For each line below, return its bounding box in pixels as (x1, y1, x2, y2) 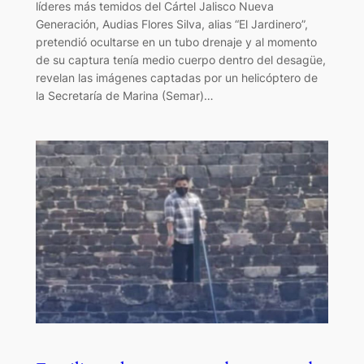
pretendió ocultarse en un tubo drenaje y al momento (35, 34, 317, 49)
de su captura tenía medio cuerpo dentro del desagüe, (35, 52, 326, 67)
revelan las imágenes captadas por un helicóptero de (35, 70, 318, 84)
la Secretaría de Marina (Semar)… (35, 88, 214, 102)
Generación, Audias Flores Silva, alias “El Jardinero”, (35, 16, 308, 31)
